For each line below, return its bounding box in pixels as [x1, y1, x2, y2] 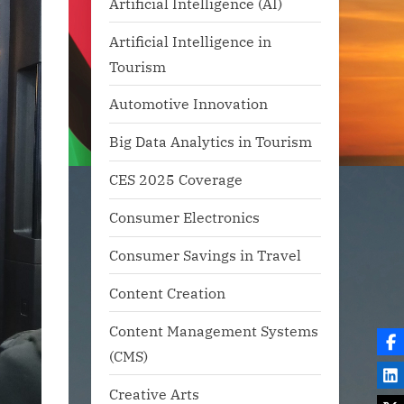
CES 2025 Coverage [109, 170, 243, 189]
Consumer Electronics [109, 207, 260, 227]
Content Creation [109, 282, 225, 302]
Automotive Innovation [109, 94, 268, 114]
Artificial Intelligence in [109, 31, 271, 50]
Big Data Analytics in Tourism [109, 132, 312, 151]
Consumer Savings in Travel [109, 245, 301, 265]
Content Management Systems [109, 320, 318, 340]
